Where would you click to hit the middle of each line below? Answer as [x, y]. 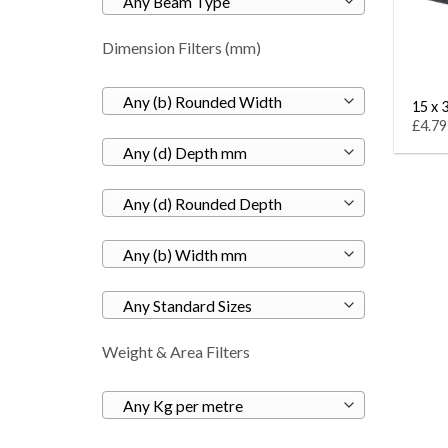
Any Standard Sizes [187, 305]
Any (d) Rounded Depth [202, 203]
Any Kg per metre [182, 405]
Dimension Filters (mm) [181, 47]
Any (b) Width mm [184, 254]
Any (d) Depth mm [184, 152]
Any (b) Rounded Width [202, 101]
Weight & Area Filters [176, 351]
